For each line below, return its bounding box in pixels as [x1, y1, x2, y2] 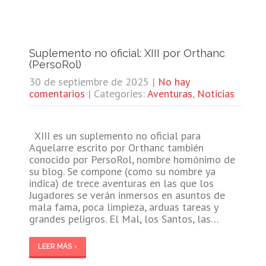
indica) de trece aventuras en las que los [28, 176, 214, 190]
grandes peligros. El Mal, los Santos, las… [28, 211, 219, 226]
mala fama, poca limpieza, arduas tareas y [28, 199, 218, 214]
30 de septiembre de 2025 [28, 74, 149, 88]
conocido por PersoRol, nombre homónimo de [28, 152, 235, 166]
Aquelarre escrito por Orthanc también [28, 140, 204, 154]
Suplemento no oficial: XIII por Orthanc [28, 46, 225, 59]
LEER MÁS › [37, 242, 77, 251]
